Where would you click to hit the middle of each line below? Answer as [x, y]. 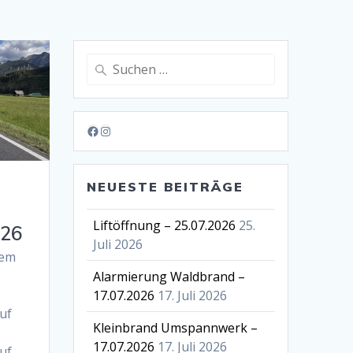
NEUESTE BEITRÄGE [165, 186]
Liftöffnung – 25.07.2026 [165, 225]
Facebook [115, 130]
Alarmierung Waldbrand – [169, 276]
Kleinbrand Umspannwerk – [176, 327]
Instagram [130, 130]
